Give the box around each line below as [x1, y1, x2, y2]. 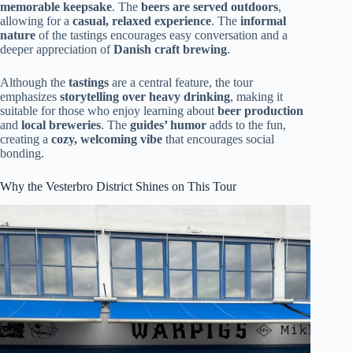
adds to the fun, [206, 117, 286, 132]
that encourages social [162, 132, 274, 146]
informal [240, 13, 286, 28]
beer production [217, 103, 303, 117]
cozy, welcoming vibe [51, 132, 162, 146]
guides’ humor [130, 117, 206, 132]
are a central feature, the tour [109, 75, 253, 89]
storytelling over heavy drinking [60, 89, 230, 103]
